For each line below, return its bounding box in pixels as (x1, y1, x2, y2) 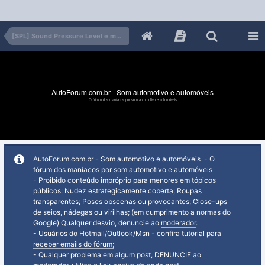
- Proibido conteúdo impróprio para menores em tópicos (33, 176, 216, 185)
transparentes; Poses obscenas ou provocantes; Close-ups (33, 197, 227, 206)
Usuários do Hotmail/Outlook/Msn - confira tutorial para (38, 229, 221, 238)
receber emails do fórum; (33, 240, 114, 248)
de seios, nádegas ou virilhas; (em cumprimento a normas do (33, 208, 231, 216)
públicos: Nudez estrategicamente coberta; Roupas (33, 186, 202, 195)
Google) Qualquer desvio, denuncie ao (33, 218, 161, 227)
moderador (161, 218, 196, 227)
